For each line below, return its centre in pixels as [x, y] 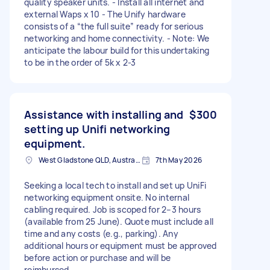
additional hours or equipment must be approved [121, 245]
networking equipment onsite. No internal [107, 197]
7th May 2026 [179, 160]
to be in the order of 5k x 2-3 [80, 62]
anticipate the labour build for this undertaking [117, 50]
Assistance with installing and [104, 114]
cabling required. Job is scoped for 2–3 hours [113, 209]
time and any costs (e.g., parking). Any [101, 233]
